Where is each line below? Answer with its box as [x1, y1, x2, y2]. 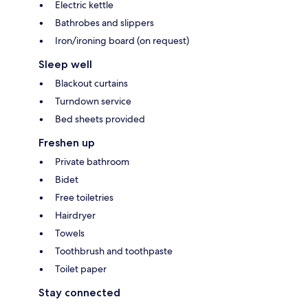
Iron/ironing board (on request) [55, 34, 189, 47]
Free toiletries [55, 190, 113, 203]
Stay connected [38, 285, 120, 299]
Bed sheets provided [55, 112, 145, 125]
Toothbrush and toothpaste [55, 244, 173, 257]
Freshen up [38, 135, 95, 149]
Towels [55, 226, 85, 239]
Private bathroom [55, 155, 129, 168]
